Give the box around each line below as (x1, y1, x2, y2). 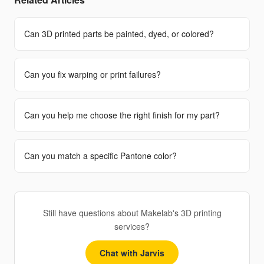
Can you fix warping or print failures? (24, 68, 161, 80)
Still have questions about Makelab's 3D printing (42, 207, 222, 219)
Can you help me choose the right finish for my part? (24, 109, 220, 121)
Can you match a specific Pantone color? (24, 150, 177, 161)
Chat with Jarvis (100, 247, 164, 259)
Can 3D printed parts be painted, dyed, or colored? (24, 28, 214, 39)
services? (114, 220, 150, 232)
